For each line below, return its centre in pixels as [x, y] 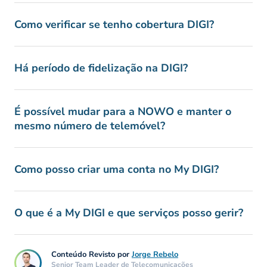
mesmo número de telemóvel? [90, 126]
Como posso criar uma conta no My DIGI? [117, 169]
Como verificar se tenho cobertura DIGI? [114, 24]
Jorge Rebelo [155, 254]
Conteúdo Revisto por [91, 254]
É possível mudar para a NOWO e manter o [123, 111]
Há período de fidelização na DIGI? [101, 68]
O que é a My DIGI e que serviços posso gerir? [129, 213]
